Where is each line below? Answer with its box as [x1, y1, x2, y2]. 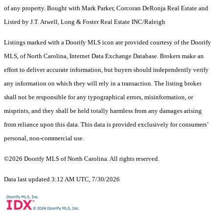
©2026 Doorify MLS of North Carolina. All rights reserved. [4, 155, 159, 163]
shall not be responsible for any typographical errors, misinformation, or [4, 93, 193, 101]
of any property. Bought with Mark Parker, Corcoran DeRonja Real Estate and [4, 4, 208, 12]
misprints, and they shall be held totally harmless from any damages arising [4, 107, 202, 115]
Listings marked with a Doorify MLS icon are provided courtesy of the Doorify [4, 39, 211, 46]
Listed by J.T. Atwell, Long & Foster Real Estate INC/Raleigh [4, 18, 165, 26]
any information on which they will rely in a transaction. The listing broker [4, 80, 201, 88]
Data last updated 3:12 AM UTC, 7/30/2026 [4, 175, 120, 183]
